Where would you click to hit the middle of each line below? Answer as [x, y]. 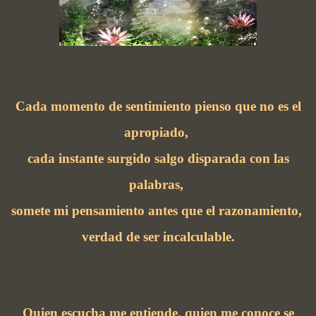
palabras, [158, 184]
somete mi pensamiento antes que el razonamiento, [158, 210]
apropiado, [158, 132]
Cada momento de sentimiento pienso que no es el [158, 106]
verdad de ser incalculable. [158, 236]
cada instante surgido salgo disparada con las [158, 158]
